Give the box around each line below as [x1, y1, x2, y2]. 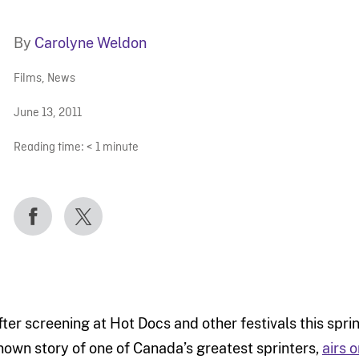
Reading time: [13, 139, 84, 155]
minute [102, 139, 139, 155]
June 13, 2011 [13, 105, 82, 121]
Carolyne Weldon [34, 34, 147, 51]
